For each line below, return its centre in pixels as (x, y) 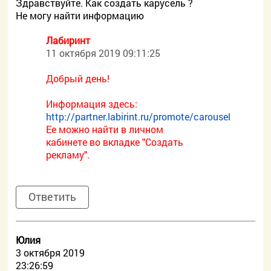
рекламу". (68, 155)
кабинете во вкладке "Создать (115, 142)
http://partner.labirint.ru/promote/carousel (139, 116)
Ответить (53, 197)
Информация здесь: (92, 104)
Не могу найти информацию (80, 15)
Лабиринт (68, 40)
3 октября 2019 (51, 253)
